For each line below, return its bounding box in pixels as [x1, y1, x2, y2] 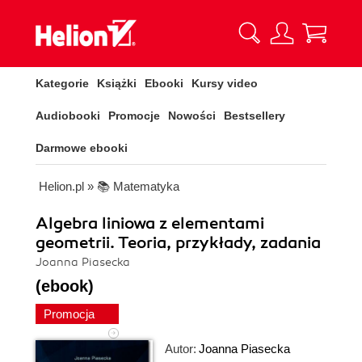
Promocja [44, 307, 98, 321]
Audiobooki [36, 109, 100, 122]
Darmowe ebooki [36, 141, 128, 154]
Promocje [108, 109, 160, 122]
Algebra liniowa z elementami [36, 213, 264, 234]
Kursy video [192, 77, 258, 90]
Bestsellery [224, 109, 285, 122]
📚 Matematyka [97, 179, 179, 193]
